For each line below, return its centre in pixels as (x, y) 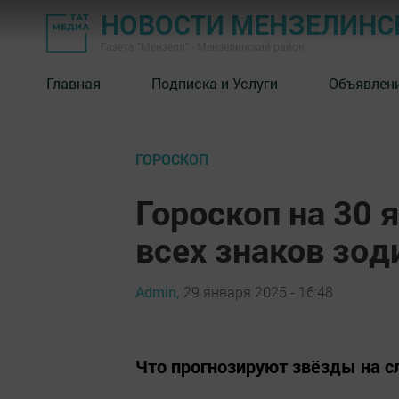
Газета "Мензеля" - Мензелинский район (203, 46)
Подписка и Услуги (215, 83)
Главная (73, 83)
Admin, (157, 291)
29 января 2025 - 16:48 (258, 291)
